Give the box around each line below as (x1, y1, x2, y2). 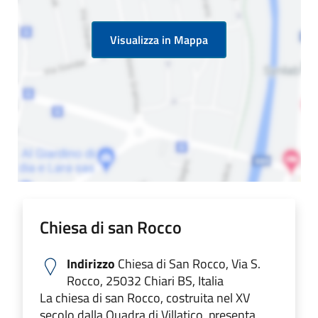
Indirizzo (67, 253, 115, 273)
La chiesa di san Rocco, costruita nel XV (40, 287, 250, 307)
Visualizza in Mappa (110, 31, 208, 48)
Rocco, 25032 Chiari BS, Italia (67, 270, 224, 290)
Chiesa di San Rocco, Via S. (115, 253, 261, 273)
